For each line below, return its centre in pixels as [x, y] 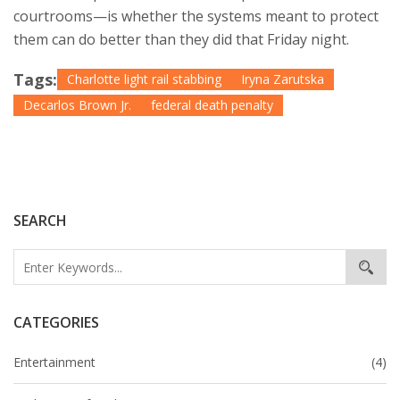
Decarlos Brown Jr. [77, 105]
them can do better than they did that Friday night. [181, 40]
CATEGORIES [56, 323]
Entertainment [54, 362]
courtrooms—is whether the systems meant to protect [196, 17]
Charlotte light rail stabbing [144, 79]
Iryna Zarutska [283, 79]
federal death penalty [212, 105]
